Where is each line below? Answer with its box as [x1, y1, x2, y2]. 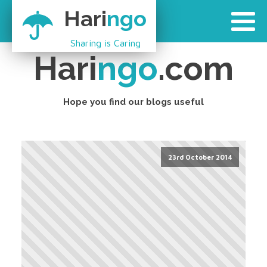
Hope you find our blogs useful [63, 97, 204, 107]
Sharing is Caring [70, 37, 141, 48]
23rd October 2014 [167, 153, 232, 162]
